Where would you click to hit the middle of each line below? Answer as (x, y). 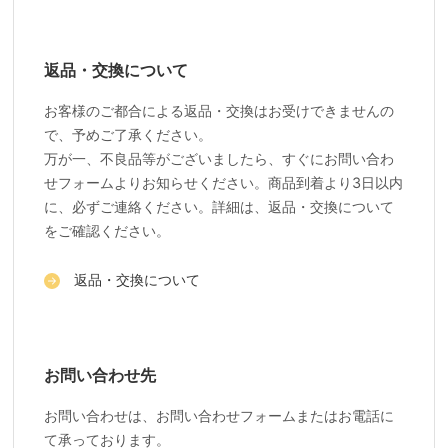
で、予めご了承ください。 (128, 134)
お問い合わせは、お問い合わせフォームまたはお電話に (219, 415)
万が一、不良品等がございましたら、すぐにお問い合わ (219, 158)
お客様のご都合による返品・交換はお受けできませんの (219, 110)
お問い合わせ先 (100, 374)
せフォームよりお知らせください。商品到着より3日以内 (224, 182)
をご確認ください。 (107, 230)
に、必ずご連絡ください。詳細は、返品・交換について (219, 206)
